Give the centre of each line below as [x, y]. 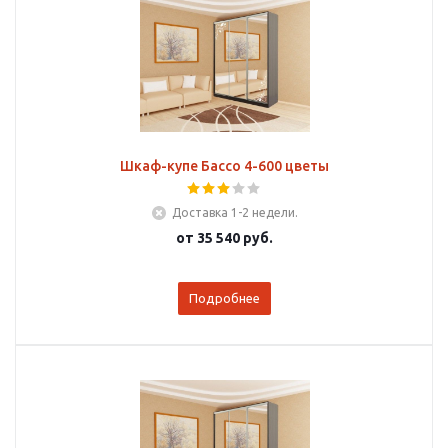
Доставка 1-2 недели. [234, 212]
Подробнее [224, 298]
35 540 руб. [235, 238]
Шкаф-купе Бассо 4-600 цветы [224, 166]
